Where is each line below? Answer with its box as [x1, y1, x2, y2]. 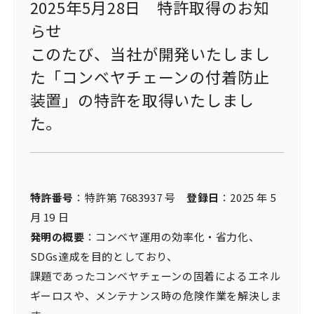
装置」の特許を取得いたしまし [29, 88, 254, 111]
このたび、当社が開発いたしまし [29, 42, 271, 64]
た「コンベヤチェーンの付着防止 [29, 65, 270, 88]
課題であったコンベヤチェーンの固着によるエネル [29, 268, 281, 283]
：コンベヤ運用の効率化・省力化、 [84, 229, 260, 244]
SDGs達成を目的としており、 [29, 249, 178, 264]
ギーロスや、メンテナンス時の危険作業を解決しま [29, 288, 282, 303]
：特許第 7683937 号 [73, 190, 186, 205]
